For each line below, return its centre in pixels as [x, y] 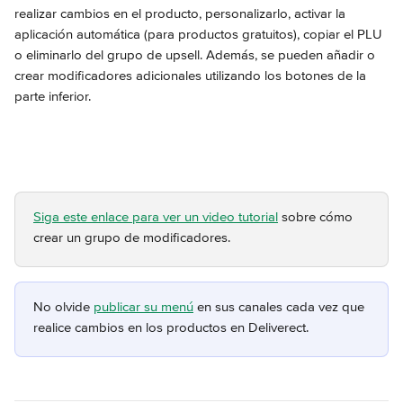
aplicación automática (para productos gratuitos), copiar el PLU [200, 34]
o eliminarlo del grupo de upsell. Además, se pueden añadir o [197, 55]
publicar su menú [143, 307]
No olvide [63, 307]
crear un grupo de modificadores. [132, 237]
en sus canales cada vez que [281, 307]
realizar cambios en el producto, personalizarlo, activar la [182, 13]
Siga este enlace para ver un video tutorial [156, 217]
